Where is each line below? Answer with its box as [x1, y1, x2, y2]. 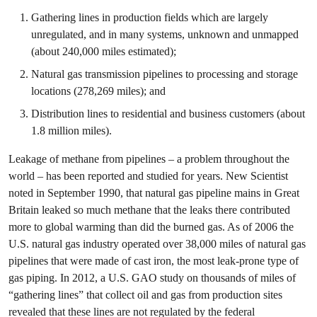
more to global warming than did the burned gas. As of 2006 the [8, 220, 294, 234]
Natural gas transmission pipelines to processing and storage [31, 67, 298, 81]
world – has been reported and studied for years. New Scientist [8, 169, 288, 183]
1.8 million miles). [31, 124, 112, 137]
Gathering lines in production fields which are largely [31, 11, 268, 24]
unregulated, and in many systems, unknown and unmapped [31, 28, 299, 41]
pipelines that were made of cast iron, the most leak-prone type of [8, 254, 299, 267]
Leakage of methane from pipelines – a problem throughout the [8, 152, 289, 166]
